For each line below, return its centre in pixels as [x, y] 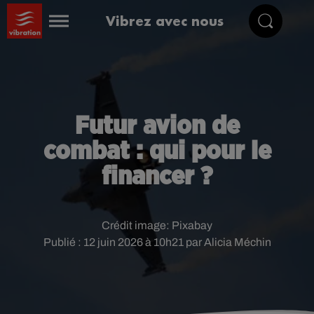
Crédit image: [137, 225]
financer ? [157, 177]
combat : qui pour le [157, 151]
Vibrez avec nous [165, 21]
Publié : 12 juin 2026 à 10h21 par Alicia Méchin [157, 242]
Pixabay [192, 225]
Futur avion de [157, 126]
